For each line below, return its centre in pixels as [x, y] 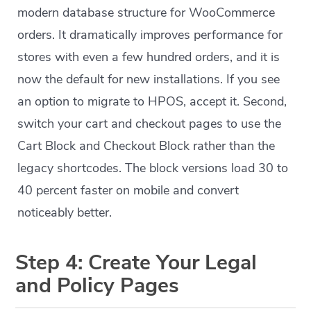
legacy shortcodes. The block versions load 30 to [153, 168]
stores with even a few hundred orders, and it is [149, 57]
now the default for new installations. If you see [149, 79]
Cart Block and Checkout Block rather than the [146, 146]
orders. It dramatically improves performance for [150, 35]
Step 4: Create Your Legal [136, 263]
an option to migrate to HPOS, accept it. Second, [152, 101]
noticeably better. [65, 212]
